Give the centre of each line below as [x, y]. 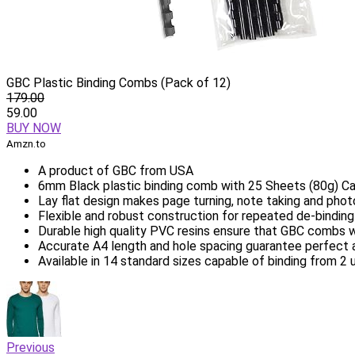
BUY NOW [34, 128]
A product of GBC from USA [116, 170]
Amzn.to [26, 143]
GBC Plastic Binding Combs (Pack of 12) [118, 82]
